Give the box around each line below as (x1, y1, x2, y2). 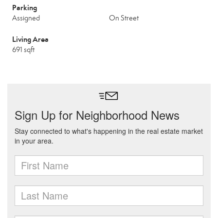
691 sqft (12, 45, 35, 54)
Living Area (12, 35, 49, 44)
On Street (109, 14, 139, 22)
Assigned (12, 14, 40, 22)
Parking (12, 3, 37, 12)
